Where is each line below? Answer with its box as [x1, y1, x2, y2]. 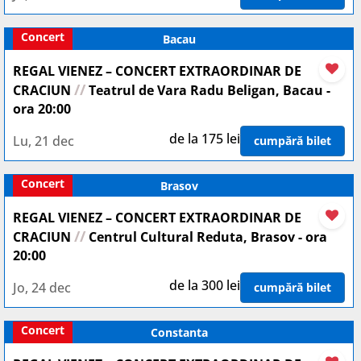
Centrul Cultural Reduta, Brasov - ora [85, 228, 327, 246]
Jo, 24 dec [13, 278, 71, 297]
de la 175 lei [169, 130, 240, 147]
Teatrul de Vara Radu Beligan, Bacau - [85, 81, 330, 99]
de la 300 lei [169, 276, 240, 294]
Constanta [150, 325, 208, 340]
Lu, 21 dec [13, 131, 74, 150]
